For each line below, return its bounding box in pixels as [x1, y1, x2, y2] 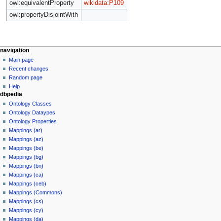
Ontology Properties [9, 118, 57, 125]
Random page [9, 74, 43, 80]
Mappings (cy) [9, 207, 44, 214]
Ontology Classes [9, 101, 52, 107]
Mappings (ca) [9, 172, 44, 178]
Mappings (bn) [9, 163, 44, 169]
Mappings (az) [9, 136, 44, 143]
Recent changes [9, 65, 49, 72]
